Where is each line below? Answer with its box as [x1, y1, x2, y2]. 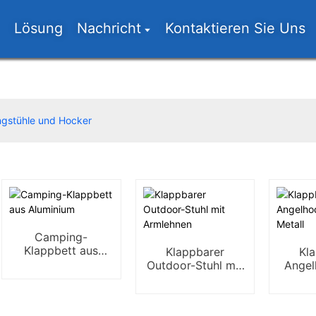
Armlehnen [166, 272, 224, 286]
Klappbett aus [24, 243, 99, 257]
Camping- [35, 230, 88, 244]
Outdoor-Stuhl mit [147, 258, 243, 272]
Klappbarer [165, 245, 224, 259]
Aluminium [33, 257, 89, 271]
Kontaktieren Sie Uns [165, 20, 306, 37]
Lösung [14, 20, 63, 37]
